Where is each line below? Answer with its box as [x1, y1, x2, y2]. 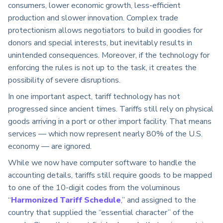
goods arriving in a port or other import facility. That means [8, 116, 212, 127]
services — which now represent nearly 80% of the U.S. [8, 128, 203, 140]
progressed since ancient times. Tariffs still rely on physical [8, 104, 214, 115]
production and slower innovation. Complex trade [8, 12, 178, 24]
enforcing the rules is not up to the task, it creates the [8, 62, 197, 74]
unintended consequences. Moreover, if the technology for [8, 50, 210, 61]
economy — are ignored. [8, 141, 92, 152]
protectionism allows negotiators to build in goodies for [8, 25, 203, 36]
